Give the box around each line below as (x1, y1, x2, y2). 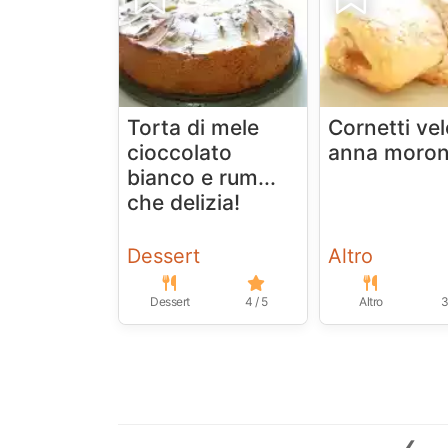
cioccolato (127, 139, 232, 165)
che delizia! (127, 189, 240, 215)
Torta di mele (127, 114, 259, 140)
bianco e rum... (127, 164, 276, 190)
